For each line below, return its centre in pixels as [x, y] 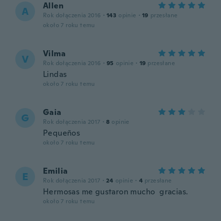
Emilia [55, 171]
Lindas [55, 74]
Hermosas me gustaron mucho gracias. [116, 192]
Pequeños [62, 133]
